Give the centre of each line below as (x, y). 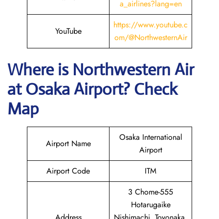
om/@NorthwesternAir (151, 37)
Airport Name (68, 143)
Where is (40, 70)
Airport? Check (126, 89)
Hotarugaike (151, 205)
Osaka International (151, 137)
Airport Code (68, 171)
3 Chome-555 (151, 192)
